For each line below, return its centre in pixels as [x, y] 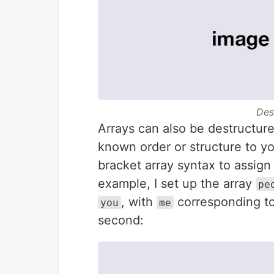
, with [139, 202]
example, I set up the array [177, 183]
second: [121, 220]
